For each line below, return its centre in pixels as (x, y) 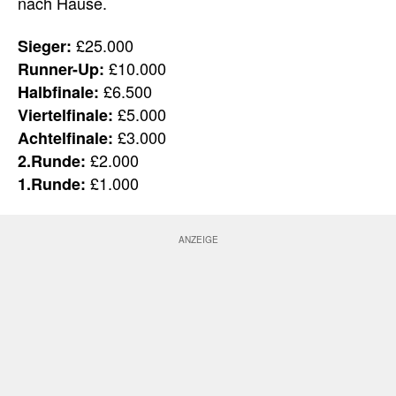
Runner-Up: (61, 69)
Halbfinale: (58, 91)
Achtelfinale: (65, 137)
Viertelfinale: (65, 114)
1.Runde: (52, 183)
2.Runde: (52, 160)
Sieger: (45, 46)
